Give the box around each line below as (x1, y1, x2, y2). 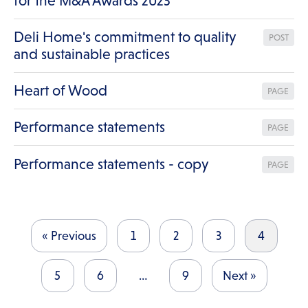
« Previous (41, 229, 96, 243)
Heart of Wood (14, 82, 107, 100)
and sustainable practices (14, 45, 170, 63)
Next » (222, 269, 256, 283)
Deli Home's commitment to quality (14, 28, 236, 45)
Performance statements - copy (14, 155, 209, 173)
